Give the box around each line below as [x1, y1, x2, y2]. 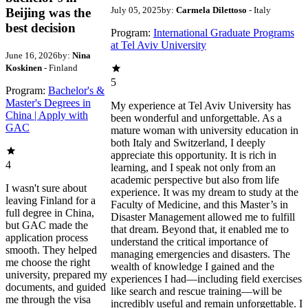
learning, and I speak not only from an [110, 161, 276, 173]
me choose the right [5, 256, 90, 268]
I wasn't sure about [5, 181, 87, 194]
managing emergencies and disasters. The [110, 247, 290, 260]
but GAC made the [5, 219, 88, 231]
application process [5, 231, 88, 243]
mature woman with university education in [110, 124, 298, 136]
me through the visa [5, 293, 91, 305]
